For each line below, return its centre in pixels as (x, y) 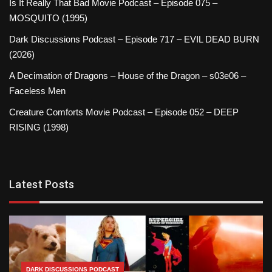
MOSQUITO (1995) (48, 18)
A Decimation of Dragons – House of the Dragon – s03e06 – (127, 75)
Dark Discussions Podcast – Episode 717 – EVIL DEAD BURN (134, 39)
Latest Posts (42, 184)
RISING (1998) (39, 127)
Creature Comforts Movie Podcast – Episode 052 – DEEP (124, 112)
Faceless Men (37, 90)
